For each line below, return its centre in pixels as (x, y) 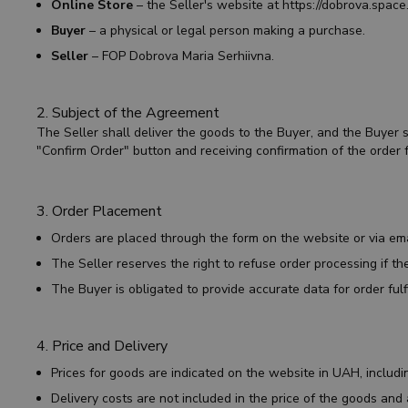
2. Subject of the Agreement (128, 113)
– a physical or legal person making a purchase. (225, 31)
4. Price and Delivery (102, 346)
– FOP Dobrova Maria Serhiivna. (181, 56)
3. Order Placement (99, 211)
